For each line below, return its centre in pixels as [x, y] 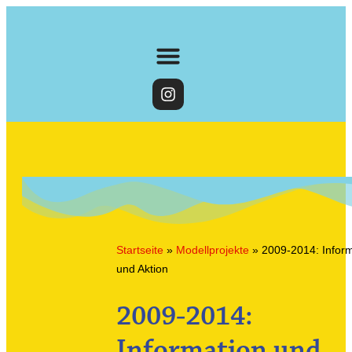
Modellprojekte [213, 250]
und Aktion [142, 269]
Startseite [140, 250]
